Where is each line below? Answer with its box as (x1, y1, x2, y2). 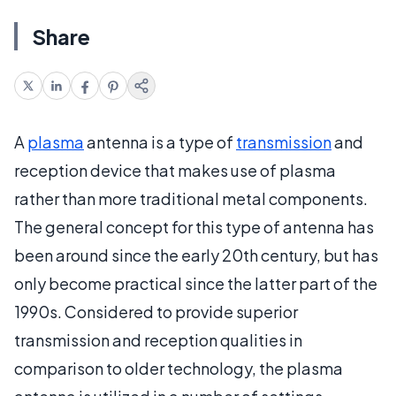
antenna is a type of (84, 132, 236, 152)
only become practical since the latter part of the (14, 273, 377, 293)
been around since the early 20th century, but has (14, 245, 378, 265)
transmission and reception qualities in (14, 330, 302, 350)
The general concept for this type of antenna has (14, 217, 374, 237)
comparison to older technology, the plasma (14, 358, 343, 378)
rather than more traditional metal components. (14, 188, 368, 209)
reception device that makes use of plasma (14, 160, 336, 180)
